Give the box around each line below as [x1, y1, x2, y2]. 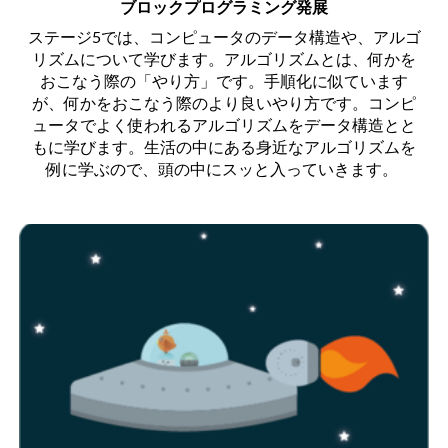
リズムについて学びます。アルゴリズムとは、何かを [32, 49, 416, 69]
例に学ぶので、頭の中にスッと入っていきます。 [46, 159, 398, 179]
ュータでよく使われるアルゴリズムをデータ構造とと [32, 115, 416, 135]
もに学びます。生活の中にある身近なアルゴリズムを [32, 137, 416, 157]
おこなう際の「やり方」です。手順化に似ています [40, 71, 408, 91]
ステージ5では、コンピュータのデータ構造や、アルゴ [27, 27, 421, 47]
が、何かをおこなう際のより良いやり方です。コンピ [32, 93, 416, 113]
